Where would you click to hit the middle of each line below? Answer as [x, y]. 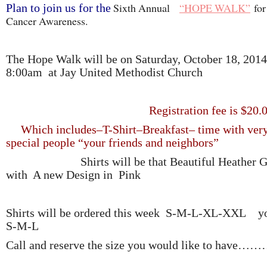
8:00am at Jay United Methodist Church [104, 72]
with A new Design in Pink [73, 175]
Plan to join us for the [58, 8]
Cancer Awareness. [47, 21]
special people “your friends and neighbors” [112, 142]
